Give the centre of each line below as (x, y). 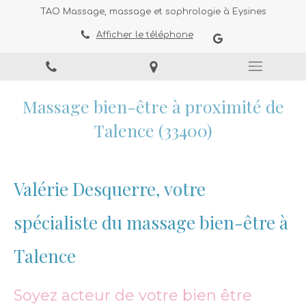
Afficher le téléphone (144, 35)
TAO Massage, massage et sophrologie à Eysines (153, 12)
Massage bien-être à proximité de (153, 106)
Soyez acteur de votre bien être (133, 295)
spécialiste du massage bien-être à (151, 222)
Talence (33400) (153, 130)
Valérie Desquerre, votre (110, 189)
